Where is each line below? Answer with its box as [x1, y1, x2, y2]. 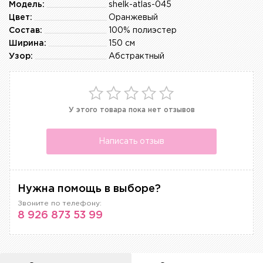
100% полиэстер [109, 27, 177, 35]
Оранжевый [109, 14, 158, 22]
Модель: [9, 1, 45, 9]
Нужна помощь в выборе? [18, 184, 161, 194]
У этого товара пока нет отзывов [68, 107, 195, 114]
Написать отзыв [99, 137, 164, 145]
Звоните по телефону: [18, 200, 102, 207]
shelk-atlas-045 [109, 1, 171, 9]
